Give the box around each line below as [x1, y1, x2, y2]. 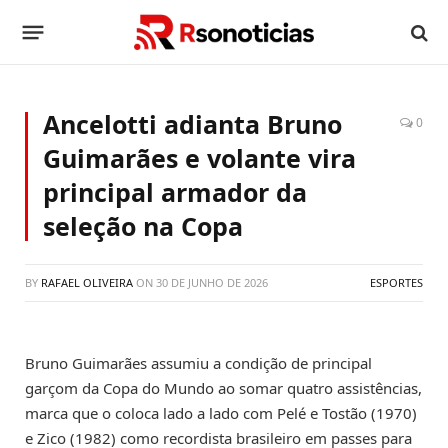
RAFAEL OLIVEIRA [41, 275, 133, 290]
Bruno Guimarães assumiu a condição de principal [25, 353, 372, 373]
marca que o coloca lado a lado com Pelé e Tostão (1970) [25, 403, 417, 423]
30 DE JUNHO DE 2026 [156, 275, 268, 290]
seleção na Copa [43, 209, 243, 243]
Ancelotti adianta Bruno [43, 107, 342, 141]
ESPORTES [370, 275, 423, 290]
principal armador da [43, 175, 307, 209]
